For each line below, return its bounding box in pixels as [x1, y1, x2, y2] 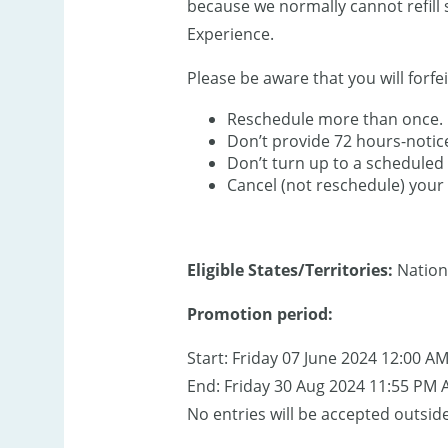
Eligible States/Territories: [186, 259, 393, 282]
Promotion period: [186, 303, 333, 326]
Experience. [186, 23, 274, 46]
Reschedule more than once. [226, 108, 443, 131]
